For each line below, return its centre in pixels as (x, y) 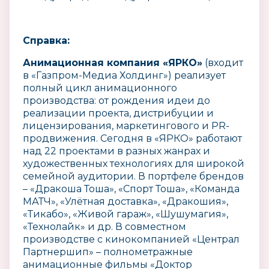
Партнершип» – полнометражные (108, 252)
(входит (223, 62)
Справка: (46, 40)
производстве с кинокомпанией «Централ (131, 239)
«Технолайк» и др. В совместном (104, 226)
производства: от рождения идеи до (116, 100)
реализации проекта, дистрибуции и (118, 113)
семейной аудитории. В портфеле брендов (133, 176)
